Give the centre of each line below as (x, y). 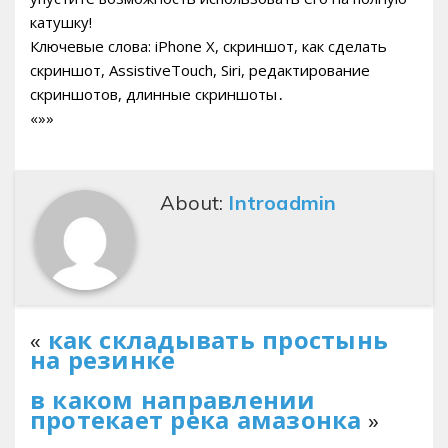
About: (194, 202)
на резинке (103, 359)
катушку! (61, 21)
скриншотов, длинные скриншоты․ (157, 93)
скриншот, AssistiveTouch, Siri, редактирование (200, 69)
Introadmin (282, 202)
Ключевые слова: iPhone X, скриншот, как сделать (208, 45)
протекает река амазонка (196, 419)
